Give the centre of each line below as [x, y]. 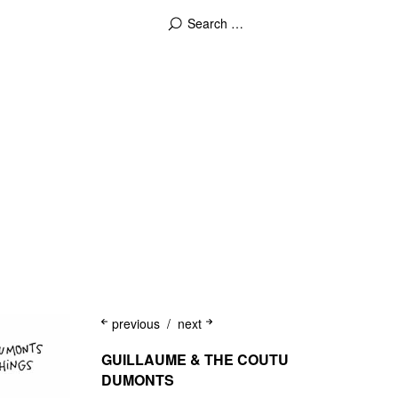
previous [135, 323]
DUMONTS [137, 380]
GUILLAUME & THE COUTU [195, 359]
